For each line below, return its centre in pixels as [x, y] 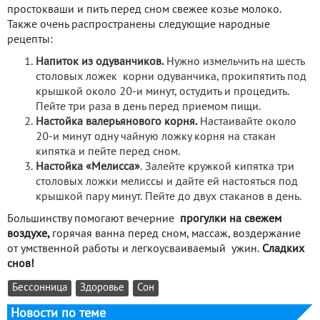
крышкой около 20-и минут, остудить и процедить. [162, 92]
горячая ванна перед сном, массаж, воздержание [176, 234]
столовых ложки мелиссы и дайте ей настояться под [167, 182]
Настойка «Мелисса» [88, 167]
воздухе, [30, 234]
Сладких [283, 249]
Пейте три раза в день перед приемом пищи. [148, 107]
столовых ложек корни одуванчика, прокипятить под [171, 77]
